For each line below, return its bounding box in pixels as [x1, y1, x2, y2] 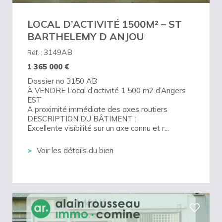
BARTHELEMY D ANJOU [27, 30, 144, 43]
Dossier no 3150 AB [27, 76, 97, 86]
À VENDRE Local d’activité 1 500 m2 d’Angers [27, 86, 186, 96]
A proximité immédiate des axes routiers [27, 105, 167, 114]
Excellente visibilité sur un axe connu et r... [27, 123, 169, 133]
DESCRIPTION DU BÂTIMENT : [27, 114, 136, 124]
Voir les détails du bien [37, 145, 113, 155]
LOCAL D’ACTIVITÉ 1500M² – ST [27, 18, 182, 31]
